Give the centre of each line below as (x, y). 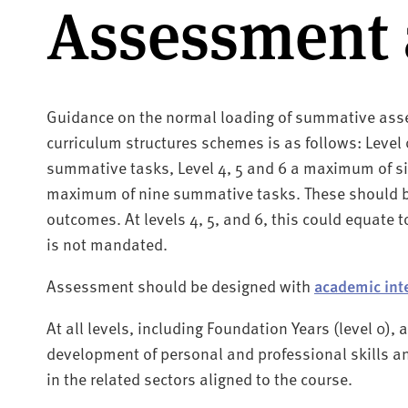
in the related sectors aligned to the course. (199, 378)
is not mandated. (107, 243)
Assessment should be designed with (180, 285)
